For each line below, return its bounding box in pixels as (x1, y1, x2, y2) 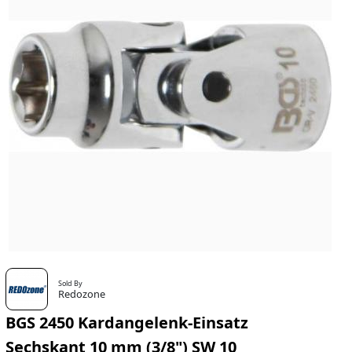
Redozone (58, 287, 106, 302)
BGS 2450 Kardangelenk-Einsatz (5, 312, 248, 334)
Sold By (58, 278, 83, 289)
